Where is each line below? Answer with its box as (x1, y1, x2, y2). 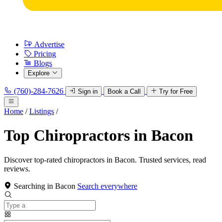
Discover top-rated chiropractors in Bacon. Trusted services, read (4, 155, 206, 164)
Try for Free (159, 88, 193, 95)
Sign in (78, 88, 98, 95)
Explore (28, 69, 50, 77)
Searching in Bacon (14, 181, 75, 190)
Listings (29, 107, 54, 115)
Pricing (34, 50, 56, 58)
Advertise (34, 40, 64, 49)
